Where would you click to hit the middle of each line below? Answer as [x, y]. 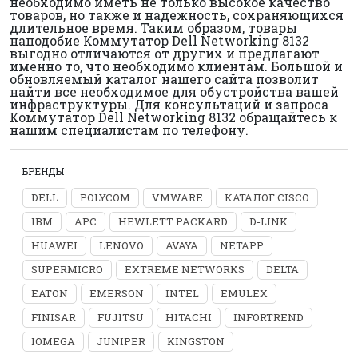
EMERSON [117, 293]
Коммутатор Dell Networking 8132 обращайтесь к [173, 117]
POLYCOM [105, 197]
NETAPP [242, 245]
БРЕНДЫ [43, 171]
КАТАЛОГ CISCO [267, 197]
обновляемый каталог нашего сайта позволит [164, 79]
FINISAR [54, 317]
